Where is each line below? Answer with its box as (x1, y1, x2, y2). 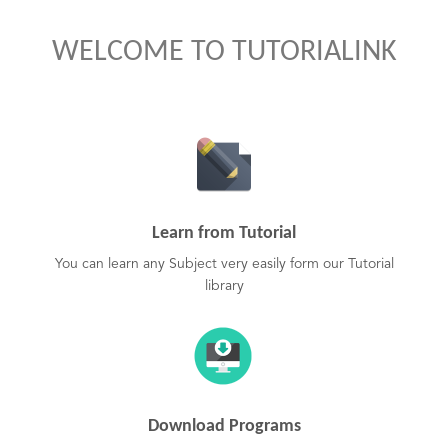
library (204, 279, 244, 293)
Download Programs (147, 417, 301, 436)
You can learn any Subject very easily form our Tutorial (54, 257, 394, 271)
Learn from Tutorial (152, 224, 296, 243)
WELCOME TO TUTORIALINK (51, 37, 397, 68)
